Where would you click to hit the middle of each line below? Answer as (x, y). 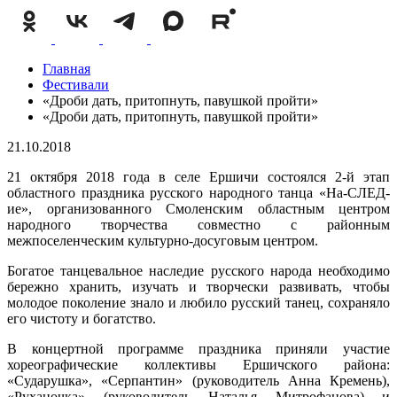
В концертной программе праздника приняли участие (198, 349)
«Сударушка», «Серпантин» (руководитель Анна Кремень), (198, 381)
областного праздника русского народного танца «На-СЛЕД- (198, 193)
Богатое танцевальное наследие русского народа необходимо (198, 271)
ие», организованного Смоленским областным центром (198, 209)
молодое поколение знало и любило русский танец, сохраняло (198, 303)
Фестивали (76, 85)
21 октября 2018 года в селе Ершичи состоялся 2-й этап (198, 177)
